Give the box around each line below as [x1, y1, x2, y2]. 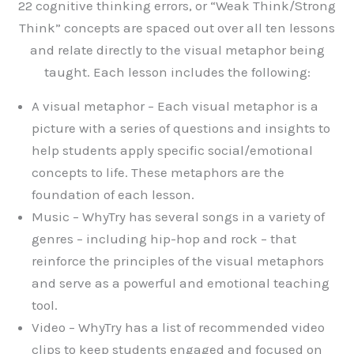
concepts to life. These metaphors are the [32, 164, 284, 181]
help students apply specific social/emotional [32, 142, 313, 159]
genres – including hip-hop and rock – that [32, 231, 296, 247]
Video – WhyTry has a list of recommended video [32, 319, 325, 336]
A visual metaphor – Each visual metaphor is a [32, 98, 318, 115]
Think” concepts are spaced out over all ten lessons [19, 20, 335, 36]
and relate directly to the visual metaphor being [29, 42, 325, 58]
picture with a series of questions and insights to [32, 120, 330, 137]
